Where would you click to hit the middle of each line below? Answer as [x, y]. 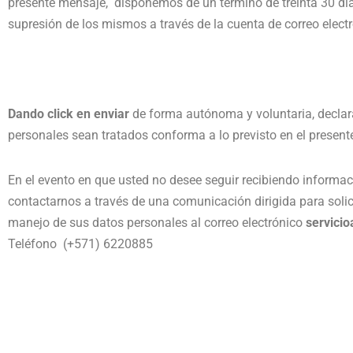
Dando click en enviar [69, 114]
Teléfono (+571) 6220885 [80, 244]
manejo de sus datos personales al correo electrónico [157, 223]
